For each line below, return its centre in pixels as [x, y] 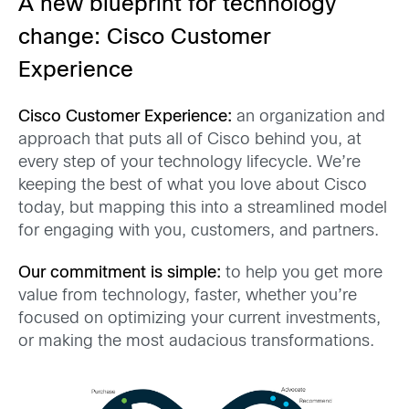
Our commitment [82, 273]
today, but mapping [94, 209]
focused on [63, 319]
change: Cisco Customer [145, 39]
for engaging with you [100, 232]
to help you [267, 273]
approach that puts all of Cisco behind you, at [190, 141]
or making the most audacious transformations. [196, 341]
